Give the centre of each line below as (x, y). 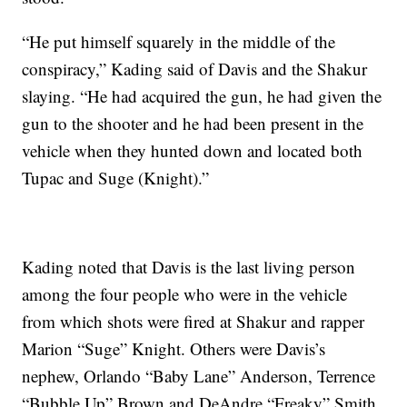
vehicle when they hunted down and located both (193, 151)
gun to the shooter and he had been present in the (193, 124)
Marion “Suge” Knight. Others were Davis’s (174, 349)
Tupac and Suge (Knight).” (116, 178)
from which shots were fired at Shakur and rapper (194, 322)
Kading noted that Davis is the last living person (189, 267)
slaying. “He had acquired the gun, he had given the (202, 96)
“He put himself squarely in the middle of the (179, 42)
